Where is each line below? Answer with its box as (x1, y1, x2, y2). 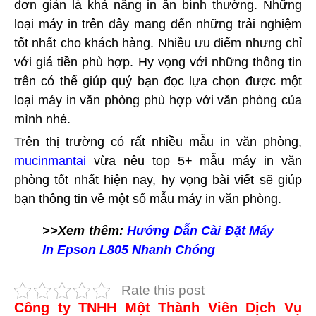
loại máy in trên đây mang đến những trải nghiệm (14, 16, 302, 31)
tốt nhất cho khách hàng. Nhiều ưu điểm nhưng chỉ (14, 35, 302, 50)
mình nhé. (14, 111, 71, 126)
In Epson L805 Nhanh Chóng (42, 242, 215, 257)
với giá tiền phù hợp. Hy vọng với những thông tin (14, 54, 302, 69)
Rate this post (121, 282, 205, 298)
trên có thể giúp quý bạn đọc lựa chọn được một (14, 73, 302, 88)
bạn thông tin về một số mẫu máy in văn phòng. (14, 191, 281, 206)
